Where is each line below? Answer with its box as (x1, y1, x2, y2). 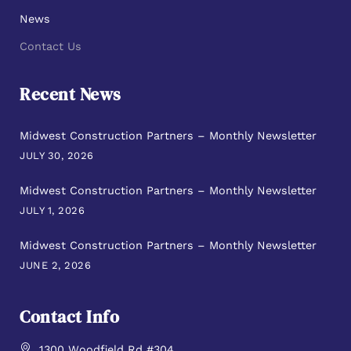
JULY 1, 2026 (20, 204, 85, 216)
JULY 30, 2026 (20, 149, 94, 161)
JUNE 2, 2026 (20, 259, 91, 271)
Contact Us (20, 40, 81, 53)
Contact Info (20, 305, 119, 328)
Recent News (20, 83, 121, 107)
